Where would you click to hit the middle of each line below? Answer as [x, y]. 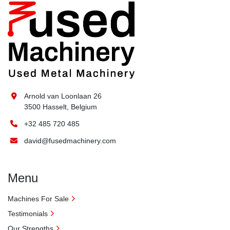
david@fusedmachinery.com [70, 141]
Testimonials [28, 214]
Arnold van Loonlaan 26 [63, 96]
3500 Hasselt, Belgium [61, 107]
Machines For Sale [38, 199]
